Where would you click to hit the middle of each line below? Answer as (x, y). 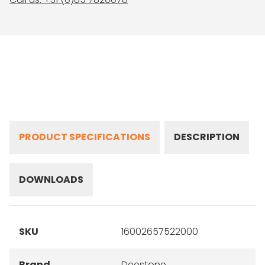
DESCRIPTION (207, 137)
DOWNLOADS (51, 180)
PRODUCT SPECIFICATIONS (85, 137)
